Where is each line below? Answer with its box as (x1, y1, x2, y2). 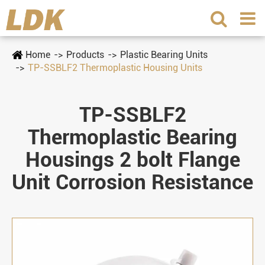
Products (66, 49, 104, 60)
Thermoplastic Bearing (28, 125, 237, 150)
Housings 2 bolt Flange (25, 148, 240, 172)
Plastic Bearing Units (120, 49, 208, 60)
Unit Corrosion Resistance (12, 170, 253, 195)
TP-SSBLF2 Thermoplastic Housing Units (28, 62, 202, 73)
